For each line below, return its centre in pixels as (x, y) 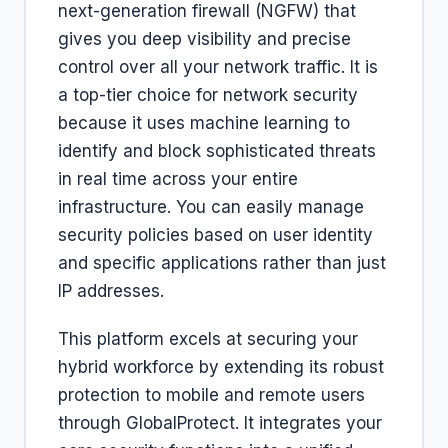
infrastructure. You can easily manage (211, 207)
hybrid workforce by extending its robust (221, 367)
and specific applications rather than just (222, 263)
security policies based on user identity (215, 235)
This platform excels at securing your (208, 339)
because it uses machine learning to (204, 123)
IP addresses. (111, 291)
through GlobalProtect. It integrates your (220, 423)
